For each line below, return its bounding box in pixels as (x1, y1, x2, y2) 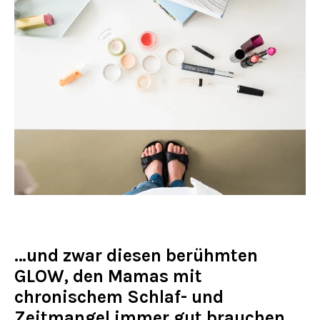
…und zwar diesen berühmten (14, 245, 258, 266)
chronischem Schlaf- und (14, 286, 224, 307)
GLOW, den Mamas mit (14, 266, 202, 286)
